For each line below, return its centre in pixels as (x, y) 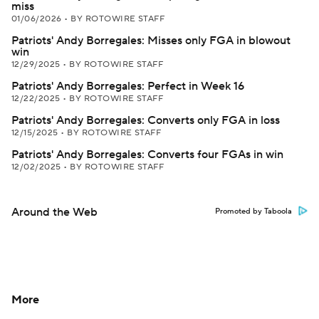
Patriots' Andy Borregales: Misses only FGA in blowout (151, 41)
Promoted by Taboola (253, 211)
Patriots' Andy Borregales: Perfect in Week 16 (128, 86)
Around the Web (54, 212)
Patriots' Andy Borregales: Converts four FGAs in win (147, 155)
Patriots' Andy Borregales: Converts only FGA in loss (146, 120)
